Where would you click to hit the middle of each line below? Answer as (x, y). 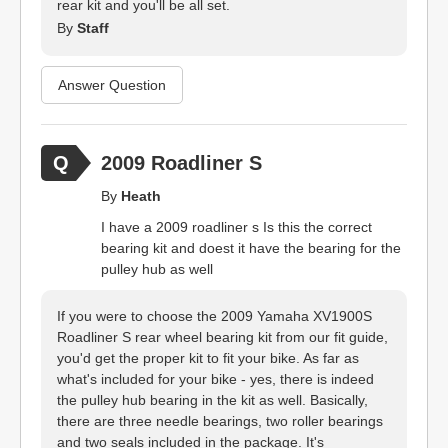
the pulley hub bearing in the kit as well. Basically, (212, 400)
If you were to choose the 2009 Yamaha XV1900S (214, 316)
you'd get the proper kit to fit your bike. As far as (208, 358)
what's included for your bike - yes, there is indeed (215, 379)
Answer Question (112, 84)
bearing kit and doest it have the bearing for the (251, 248)
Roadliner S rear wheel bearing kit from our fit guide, (222, 337)
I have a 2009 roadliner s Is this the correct (236, 227)
